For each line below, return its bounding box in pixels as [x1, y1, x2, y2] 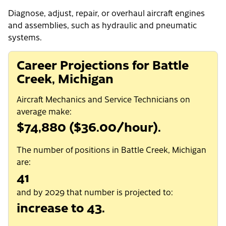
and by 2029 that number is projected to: [17, 186, 173, 198]
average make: [17, 105, 72, 117]
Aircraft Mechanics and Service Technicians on [17, 93, 190, 105]
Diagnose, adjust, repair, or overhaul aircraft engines [8, 7, 205, 19]
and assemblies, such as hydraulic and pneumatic [8, 19, 197, 31]
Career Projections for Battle [17, 55, 189, 74]
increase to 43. [17, 198, 105, 216]
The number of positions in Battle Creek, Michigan [17, 144, 206, 155]
